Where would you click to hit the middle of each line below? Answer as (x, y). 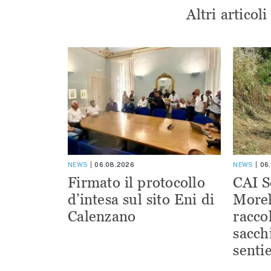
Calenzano (102, 216)
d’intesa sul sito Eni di (141, 199)
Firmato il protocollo (136, 182)
